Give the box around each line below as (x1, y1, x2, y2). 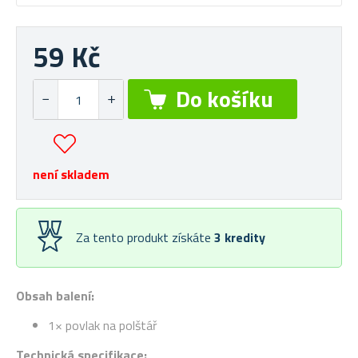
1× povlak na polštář (48, 316, 157, 335)
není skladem (33, 165, 109, 184)
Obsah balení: (16, 286, 94, 305)
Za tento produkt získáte (76, 228, 214, 247)
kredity (225, 228, 265, 247)
